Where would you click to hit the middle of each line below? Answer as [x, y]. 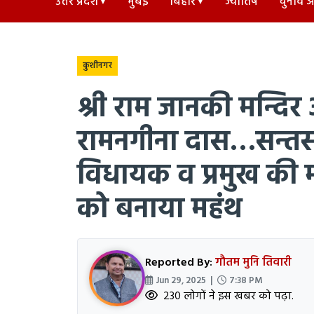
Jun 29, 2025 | [186, 281]
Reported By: [179, 263]
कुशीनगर [97, 66]
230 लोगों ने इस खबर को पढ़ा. [227, 297]
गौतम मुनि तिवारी [253, 263]
